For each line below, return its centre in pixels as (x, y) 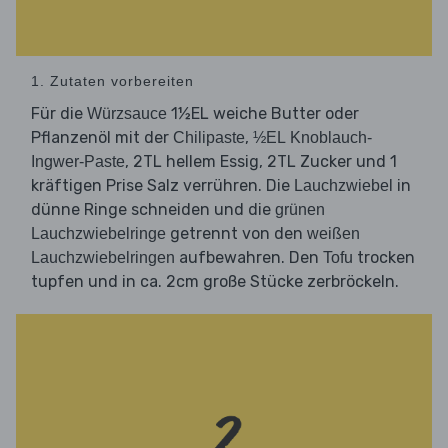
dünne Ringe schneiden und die (153, 209)
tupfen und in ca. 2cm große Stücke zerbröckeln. (215, 281)
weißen (333, 233)
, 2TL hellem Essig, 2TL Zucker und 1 (261, 161)
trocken (384, 257)
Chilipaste (209, 137)
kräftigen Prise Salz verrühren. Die (162, 185)
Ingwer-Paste (78, 161)
